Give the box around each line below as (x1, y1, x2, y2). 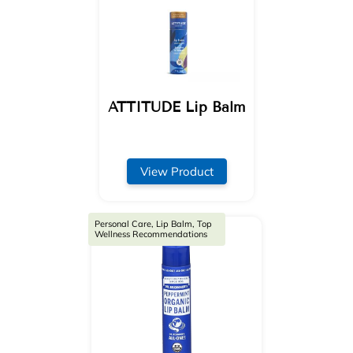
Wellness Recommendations (94, 229, 207, 240)
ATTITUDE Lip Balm (108, 98, 245, 116)
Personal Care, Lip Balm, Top (94, 218, 212, 230)
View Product (139, 163, 214, 179)
